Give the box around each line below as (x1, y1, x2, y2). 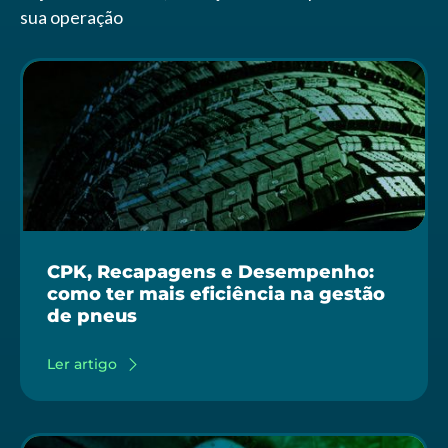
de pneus (47, 305, 137, 327)
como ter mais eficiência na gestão (47, 283, 385, 305)
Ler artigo (47, 355, 117, 373)
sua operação (20, 7, 123, 28)
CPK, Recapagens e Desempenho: (47, 261, 374, 283)
